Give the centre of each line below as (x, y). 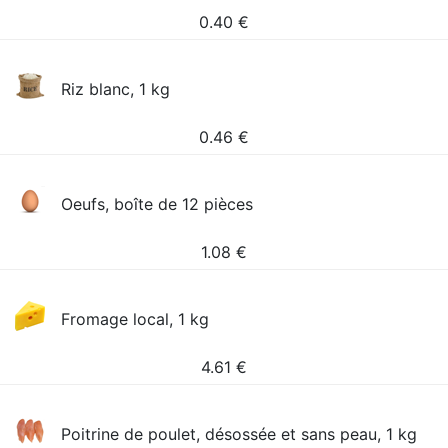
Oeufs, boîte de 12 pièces (157, 204)
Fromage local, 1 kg (135, 319)
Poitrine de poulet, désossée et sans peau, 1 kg (239, 434)
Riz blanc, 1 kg (116, 89)
